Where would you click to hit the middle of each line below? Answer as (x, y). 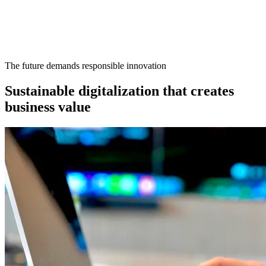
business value (48, 107)
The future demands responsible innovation (85, 65)
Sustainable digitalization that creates (119, 91)
